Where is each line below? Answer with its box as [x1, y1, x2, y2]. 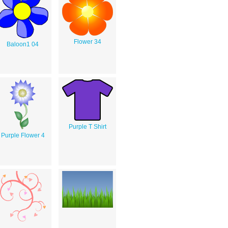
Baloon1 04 [7, 40, 39, 48]
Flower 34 [73, 38, 101, 45]
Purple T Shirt [68, 123, 106, 130]
